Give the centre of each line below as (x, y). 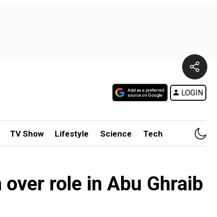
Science (116, 134)
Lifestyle (72, 134)
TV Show (27, 134)
